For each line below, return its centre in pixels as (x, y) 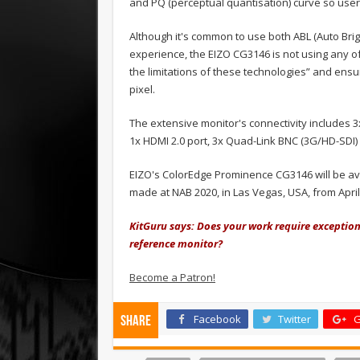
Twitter (295, 319)
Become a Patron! (172, 278)
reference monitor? (176, 244)
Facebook (217, 319)
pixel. (142, 90)
